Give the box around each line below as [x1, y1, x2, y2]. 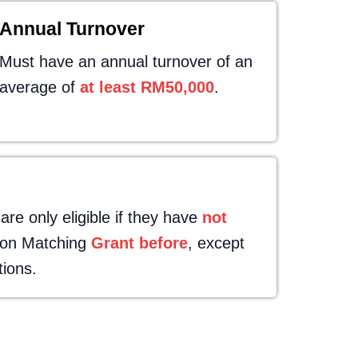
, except [188, 234, 245, 252]
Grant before [91, 234, 188, 252]
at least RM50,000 [80, 78, 215, 96]
